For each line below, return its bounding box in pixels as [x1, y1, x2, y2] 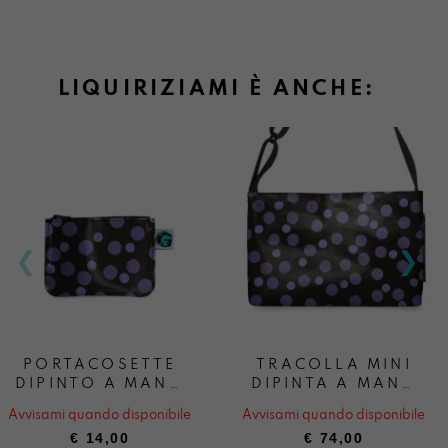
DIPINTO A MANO [14, 376, 185, 391]
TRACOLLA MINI [255, 357, 412, 372]
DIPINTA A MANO [250, 376, 417, 391]
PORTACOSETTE [22, 357, 177, 372]
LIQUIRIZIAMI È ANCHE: [57, 77, 376, 100]
